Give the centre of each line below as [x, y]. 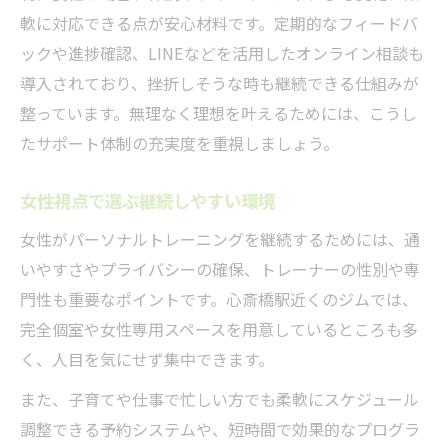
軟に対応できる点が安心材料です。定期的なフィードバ [219, 23]
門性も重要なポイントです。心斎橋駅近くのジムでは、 [219, 299]
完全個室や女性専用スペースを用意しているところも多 [219, 329]
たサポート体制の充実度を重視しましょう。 [179, 143]
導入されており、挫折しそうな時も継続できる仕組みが [219, 83]
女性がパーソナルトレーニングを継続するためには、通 [220, 239]
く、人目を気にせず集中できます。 [147, 359]
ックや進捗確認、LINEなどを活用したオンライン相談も [222, 53]
